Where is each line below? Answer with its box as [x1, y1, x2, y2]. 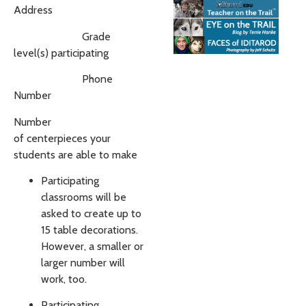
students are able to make [14, 148, 137, 161]
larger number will [41, 256, 125, 270]
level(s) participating [14, 46, 109, 59]
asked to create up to [41, 207, 141, 221]
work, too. [41, 273, 87, 286]
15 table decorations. [41, 223, 138, 237]
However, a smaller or [41, 240, 143, 253]
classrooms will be [41, 191, 126, 204]
